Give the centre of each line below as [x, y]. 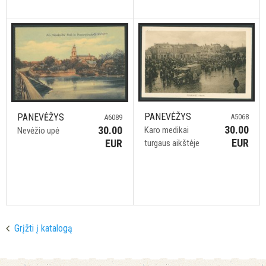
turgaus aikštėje [172, 143]
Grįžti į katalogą [43, 228]
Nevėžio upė [38, 130]
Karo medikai [166, 130]
